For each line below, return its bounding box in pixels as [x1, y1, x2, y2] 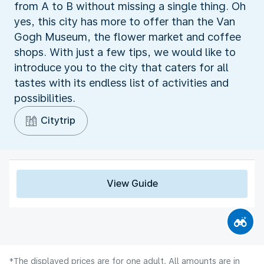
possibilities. [14, 91, 75, 104]
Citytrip [41, 114, 75, 126]
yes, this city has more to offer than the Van [14, 15, 235, 28]
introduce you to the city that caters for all [14, 61, 229, 74]
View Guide [106, 177, 158, 189]
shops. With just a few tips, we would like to [14, 45, 236, 58]
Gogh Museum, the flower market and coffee [14, 30, 241, 43]
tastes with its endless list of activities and [14, 76, 229, 89]
